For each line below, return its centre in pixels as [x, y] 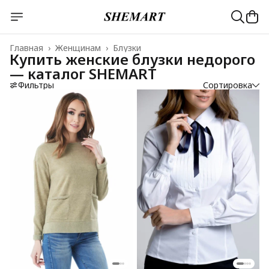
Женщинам [78, 48]
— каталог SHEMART [83, 74]
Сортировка [228, 85]
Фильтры [36, 85]
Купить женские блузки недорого [132, 59]
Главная [26, 48]
